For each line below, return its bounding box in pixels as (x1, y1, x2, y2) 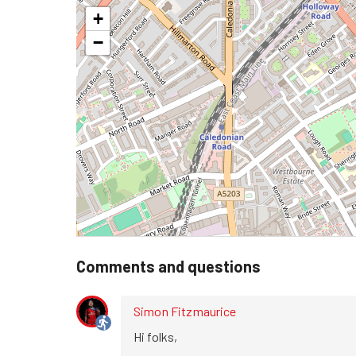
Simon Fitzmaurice (133, 304, 237, 319)
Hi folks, (133, 329, 178, 344)
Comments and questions (76, 257, 261, 276)
